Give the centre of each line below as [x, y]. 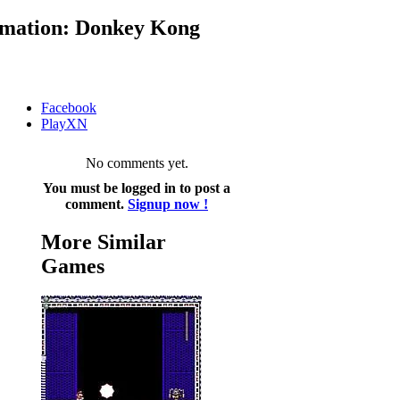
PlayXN [64, 123]
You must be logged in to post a [137, 187]
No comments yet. [137, 162]
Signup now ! [168, 204]
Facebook [69, 107]
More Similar [104, 242]
